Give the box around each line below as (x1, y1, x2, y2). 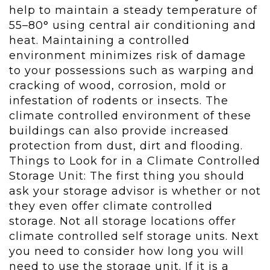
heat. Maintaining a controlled (9, 34, 190, 48)
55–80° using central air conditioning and (9, 19, 256, 33)
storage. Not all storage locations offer (9, 215, 236, 228)
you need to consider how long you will (9, 245, 244, 259)
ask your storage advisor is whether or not (9, 184, 261, 198)
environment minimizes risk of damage (9, 49, 246, 63)
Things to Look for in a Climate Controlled (9, 154, 260, 168)
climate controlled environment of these (9, 109, 251, 123)
